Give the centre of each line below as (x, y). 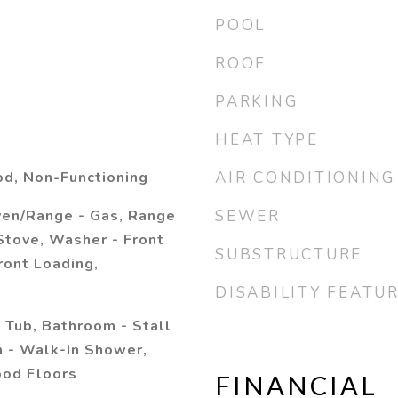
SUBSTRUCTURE (289, 255)
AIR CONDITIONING (305, 178)
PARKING (257, 102)
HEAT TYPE (267, 140)
